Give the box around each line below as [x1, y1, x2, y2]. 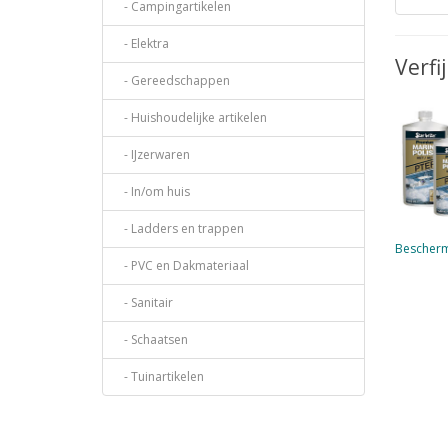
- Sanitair [115, 294, 173, 311]
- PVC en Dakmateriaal [115, 257, 249, 274]
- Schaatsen [115, 331, 188, 348]
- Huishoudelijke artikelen [115, 109, 267, 126]
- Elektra [115, 35, 169, 52]
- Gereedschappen [115, 72, 230, 89]
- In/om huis [115, 183, 190, 200]
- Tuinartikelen [115, 368, 204, 385]
